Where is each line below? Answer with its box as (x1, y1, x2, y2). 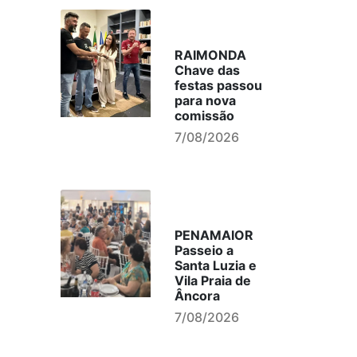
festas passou (174, 77, 262, 93)
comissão (174, 108, 234, 124)
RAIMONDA (174, 47, 246, 63)
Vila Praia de (174, 273, 251, 288)
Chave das (174, 62, 240, 78)
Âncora (174, 288, 220, 304)
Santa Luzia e (174, 257, 257, 273)
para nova (174, 92, 236, 108)
